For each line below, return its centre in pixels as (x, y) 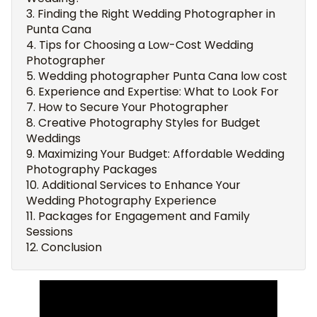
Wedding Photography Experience (121, 201)
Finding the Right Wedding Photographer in (156, 14)
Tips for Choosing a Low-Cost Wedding (146, 45)
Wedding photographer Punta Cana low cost (163, 76)
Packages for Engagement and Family (144, 216)
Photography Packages (92, 169)
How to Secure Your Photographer (133, 107)
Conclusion (71, 247)
